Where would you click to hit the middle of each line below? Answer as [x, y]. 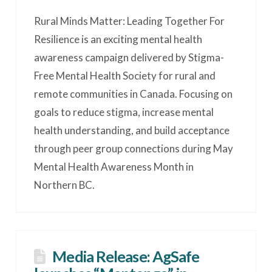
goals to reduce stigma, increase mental [124, 112]
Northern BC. [65, 185]
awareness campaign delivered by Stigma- [129, 57]
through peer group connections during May [134, 148]
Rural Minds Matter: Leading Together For [130, 21]
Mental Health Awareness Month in [114, 166]
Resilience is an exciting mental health [118, 39]
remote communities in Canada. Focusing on [134, 93]
